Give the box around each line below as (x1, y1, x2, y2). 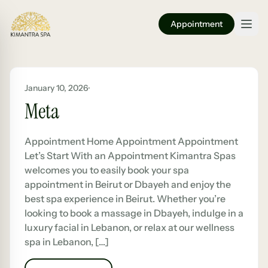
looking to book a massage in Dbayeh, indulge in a (25, 207, 243, 219)
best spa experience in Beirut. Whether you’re (25, 193, 226, 205)
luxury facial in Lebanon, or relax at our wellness (25, 221, 234, 233)
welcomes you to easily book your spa (25, 164, 189, 176)
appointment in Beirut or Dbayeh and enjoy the (25, 178, 231, 190)
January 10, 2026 (25, 83, 89, 93)
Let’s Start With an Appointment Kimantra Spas (25, 150, 236, 162)
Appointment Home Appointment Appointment (25, 135, 238, 147)
